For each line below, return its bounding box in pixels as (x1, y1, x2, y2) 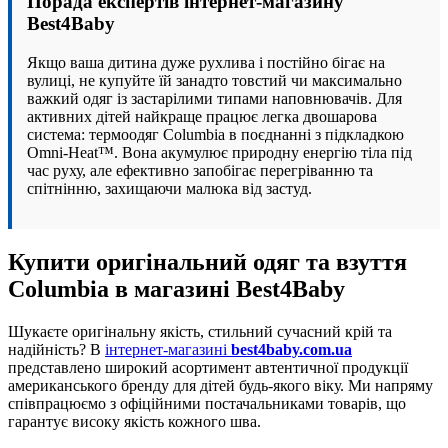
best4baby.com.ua (231, 341, 352, 359)
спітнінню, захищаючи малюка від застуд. (27, 180, 312, 198)
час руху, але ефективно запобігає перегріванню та (27, 162, 373, 180)
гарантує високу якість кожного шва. (8, 413, 261, 431)
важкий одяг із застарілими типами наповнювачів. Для (27, 90, 402, 108)
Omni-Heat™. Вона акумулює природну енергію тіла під (27, 144, 412, 162)
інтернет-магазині (105, 341, 231, 359)
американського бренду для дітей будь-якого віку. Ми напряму (8, 377, 433, 395)
